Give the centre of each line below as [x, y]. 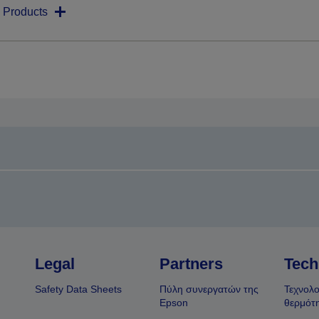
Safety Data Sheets [79, 289]
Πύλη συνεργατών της [209, 289]
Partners [191, 264]
